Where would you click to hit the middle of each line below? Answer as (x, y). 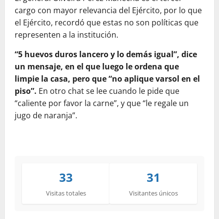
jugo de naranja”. (46, 116)
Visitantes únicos (153, 193)
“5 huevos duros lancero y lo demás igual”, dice (106, 55)
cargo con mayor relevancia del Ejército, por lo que (108, 11)
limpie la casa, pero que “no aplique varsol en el (107, 79)
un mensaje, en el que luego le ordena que (97, 67)
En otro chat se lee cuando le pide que (108, 91)
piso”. (26, 91)
